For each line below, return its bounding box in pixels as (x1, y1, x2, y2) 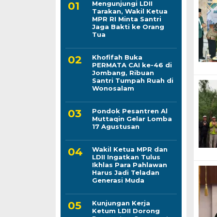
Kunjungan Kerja (92, 199, 150, 207)
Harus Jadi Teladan (92, 168, 159, 176)
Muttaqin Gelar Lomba (92, 114, 172, 123)
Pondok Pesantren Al (92, 107, 168, 115)
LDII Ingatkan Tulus (92, 153, 160, 161)
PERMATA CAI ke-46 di (92, 61, 172, 69)
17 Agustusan (92, 122, 139, 130)
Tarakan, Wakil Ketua (92, 7, 168, 15)
